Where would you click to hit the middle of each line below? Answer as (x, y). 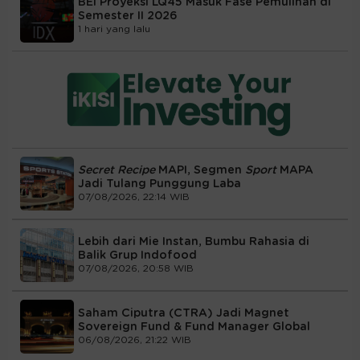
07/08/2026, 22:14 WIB (134, 197)
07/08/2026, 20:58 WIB (136, 269)
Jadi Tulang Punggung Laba (160, 184)
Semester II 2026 (128, 16)
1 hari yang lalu (114, 29)
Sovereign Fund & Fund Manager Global (194, 327)
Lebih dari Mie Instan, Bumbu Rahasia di (194, 242)
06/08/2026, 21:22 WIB (135, 340)
